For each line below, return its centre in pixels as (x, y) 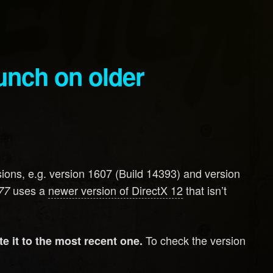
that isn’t (205, 190)
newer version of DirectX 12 (116, 190)
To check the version (194, 240)
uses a (29, 190)
